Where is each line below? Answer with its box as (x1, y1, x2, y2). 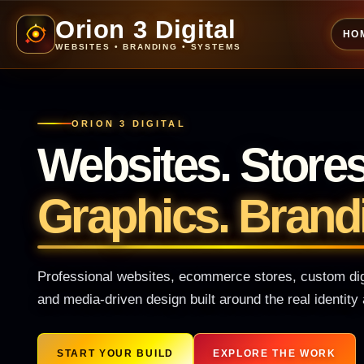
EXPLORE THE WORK (212, 348, 336, 359)
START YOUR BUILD (57, 348, 174, 359)
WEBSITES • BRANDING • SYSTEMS (55, 41, 241, 51)
